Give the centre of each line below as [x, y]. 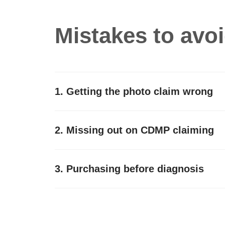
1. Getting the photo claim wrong [134, 91]
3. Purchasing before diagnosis [130, 168]
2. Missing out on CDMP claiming [135, 130]
